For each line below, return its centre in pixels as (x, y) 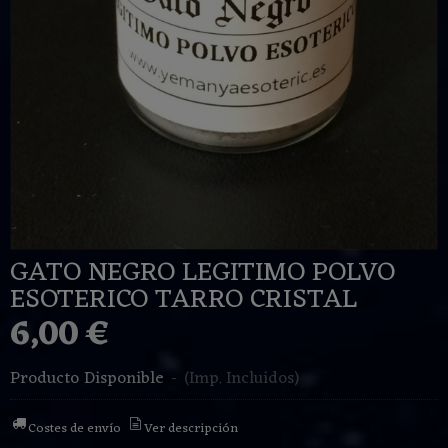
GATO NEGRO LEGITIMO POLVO (202, 273)
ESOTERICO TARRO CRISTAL (183, 300)
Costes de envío (75, 429)
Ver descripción (191, 429)
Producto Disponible (87, 379)
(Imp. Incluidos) (241, 379)
